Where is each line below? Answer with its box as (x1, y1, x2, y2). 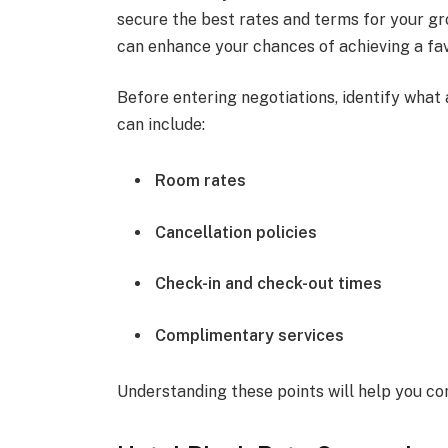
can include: (117, 115, 206, 135)
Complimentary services (155, 325, 345, 345)
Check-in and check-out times (155, 274, 383, 294)
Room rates (155, 170, 247, 190)
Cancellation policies (155, 222, 318, 242)
